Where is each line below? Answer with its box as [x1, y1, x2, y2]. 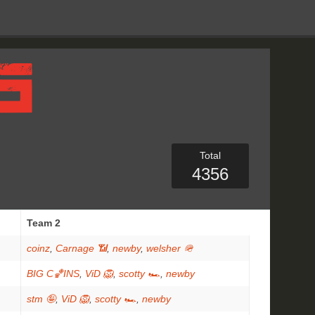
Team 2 [27, 217, 60, 229]
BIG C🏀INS [27, 268, 79, 279]
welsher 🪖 [146, 243, 193, 254]
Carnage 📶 [56, 243, 107, 254]
